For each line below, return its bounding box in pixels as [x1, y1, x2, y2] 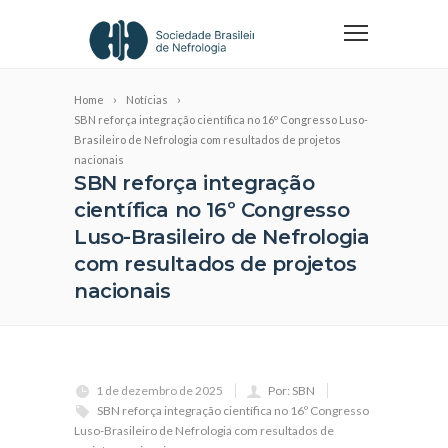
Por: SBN [268, 383, 315, 398]
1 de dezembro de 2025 [96, 383, 223, 398]
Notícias [126, 93, 168, 106]
